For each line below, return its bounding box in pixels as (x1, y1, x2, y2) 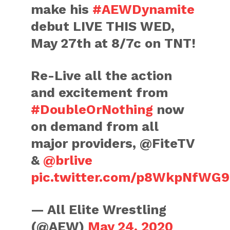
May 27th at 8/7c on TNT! (31, 35, 196, 51)
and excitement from (31, 84, 168, 100)
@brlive (43, 152, 93, 168)
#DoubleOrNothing (31, 101, 154, 117)
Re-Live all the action (31, 67, 172, 83)
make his (31, 1, 93, 17)
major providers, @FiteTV (31, 135, 195, 151)
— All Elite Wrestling (31, 201, 167, 217)
